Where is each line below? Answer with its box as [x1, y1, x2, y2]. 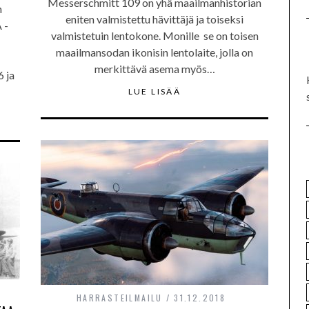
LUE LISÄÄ [128, 86, 181, 97]
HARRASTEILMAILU [76, 292, 163, 303]
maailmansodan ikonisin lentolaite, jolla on [56, 46, 253, 59]
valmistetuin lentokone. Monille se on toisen [50, 29, 259, 42]
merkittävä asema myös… [94, 62, 215, 75]
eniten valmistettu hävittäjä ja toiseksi [66, 12, 243, 26]
